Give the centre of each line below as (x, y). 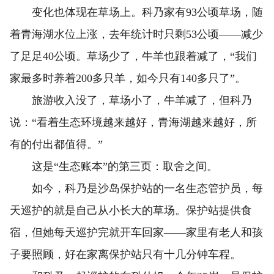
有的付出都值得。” (56, 145)
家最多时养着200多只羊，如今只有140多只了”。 (128, 79)
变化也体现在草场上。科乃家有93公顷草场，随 (136, 13)
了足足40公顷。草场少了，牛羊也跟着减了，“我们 (133, 57)
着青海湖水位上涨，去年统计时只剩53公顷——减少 (136, 35)
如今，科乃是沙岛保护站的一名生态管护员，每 (136, 189)
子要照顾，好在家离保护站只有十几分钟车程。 (125, 255)
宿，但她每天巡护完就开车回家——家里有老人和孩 (136, 233)
